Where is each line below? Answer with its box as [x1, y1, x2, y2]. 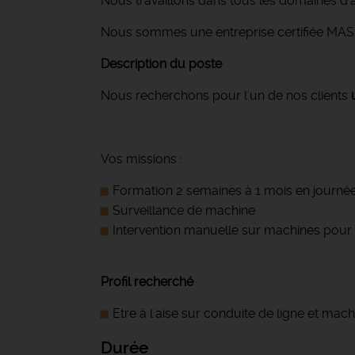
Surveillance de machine [113, 203, 255, 218]
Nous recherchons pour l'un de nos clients [101, 88, 351, 103]
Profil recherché [101, 274, 193, 289]
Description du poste [101, 56, 222, 71]
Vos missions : [101, 151, 182, 166]
